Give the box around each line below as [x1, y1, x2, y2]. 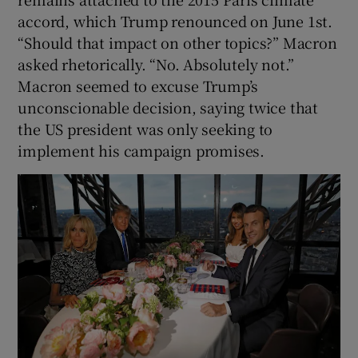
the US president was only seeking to [18, 117, 273, 139]
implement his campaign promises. [18, 139, 265, 161]
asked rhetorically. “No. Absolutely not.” [18, 53, 295, 74]
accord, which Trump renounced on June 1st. [18, 10, 333, 31]
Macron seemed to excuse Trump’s [18, 74, 259, 96]
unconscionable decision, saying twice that [18, 96, 319, 117]
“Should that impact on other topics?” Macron [18, 31, 337, 53]
